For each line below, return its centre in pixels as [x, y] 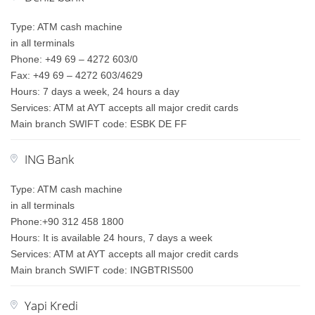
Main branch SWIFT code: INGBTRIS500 [102, 270]
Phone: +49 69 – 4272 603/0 [75, 59]
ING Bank [50, 159]
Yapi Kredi [52, 306]
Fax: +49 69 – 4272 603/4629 [77, 75]
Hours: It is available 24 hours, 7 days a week [112, 238]
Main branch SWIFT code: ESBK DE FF [99, 124]
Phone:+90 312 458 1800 [67, 221]
